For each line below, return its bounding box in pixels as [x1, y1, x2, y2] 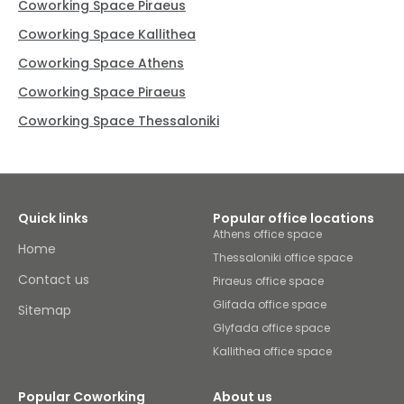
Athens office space [213, 226, 322, 243]
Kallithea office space [213, 344, 332, 360]
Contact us [18, 271, 89, 289]
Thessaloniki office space [213, 250, 353, 266]
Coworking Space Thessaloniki [18, 112, 219, 131]
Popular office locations [213, 209, 374, 228]
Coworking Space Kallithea [18, 25, 196, 44]
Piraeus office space [213, 273, 324, 289]
